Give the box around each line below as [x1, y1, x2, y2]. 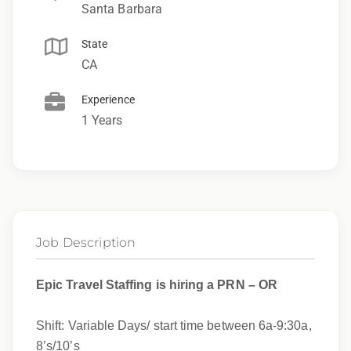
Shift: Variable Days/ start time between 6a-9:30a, [36, 318, 312, 332]
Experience [81, 92, 135, 106]
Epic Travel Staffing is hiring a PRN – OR [36, 277, 277, 291]
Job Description [36, 234, 136, 250]
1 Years [81, 112, 123, 128]
